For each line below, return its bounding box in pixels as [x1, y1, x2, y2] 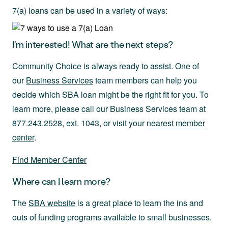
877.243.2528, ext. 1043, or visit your [12, 117, 147, 129]
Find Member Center [12, 154, 87, 165]
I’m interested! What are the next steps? [12, 38, 173, 50]
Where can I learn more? [12, 175, 110, 187]
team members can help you [93, 74, 197, 86]
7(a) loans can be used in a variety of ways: [12, 5, 167, 16]
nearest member [147, 117, 205, 129]
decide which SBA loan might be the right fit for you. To [12, 89, 209, 100]
